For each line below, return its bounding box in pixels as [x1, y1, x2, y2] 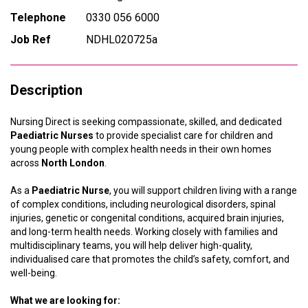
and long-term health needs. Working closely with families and [10, 226, 278, 237]
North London [41, 157, 104, 168]
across [10, 157, 41, 168]
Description [10, 82, 82, 98]
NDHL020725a [86, 33, 157, 46]
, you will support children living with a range [109, 185, 297, 196]
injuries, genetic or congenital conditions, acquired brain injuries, [10, 212, 284, 223]
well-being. [10, 267, 57, 278]
